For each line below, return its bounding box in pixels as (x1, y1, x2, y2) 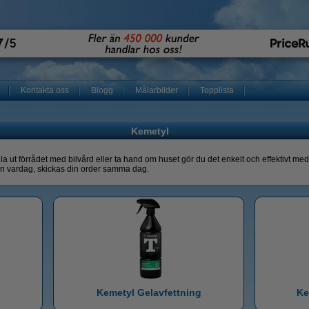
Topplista (200, 86, 234, 95)
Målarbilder (135, 86, 178, 95)
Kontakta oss (21, 86, 69, 95)
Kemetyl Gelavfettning (96, 287, 201, 298)
